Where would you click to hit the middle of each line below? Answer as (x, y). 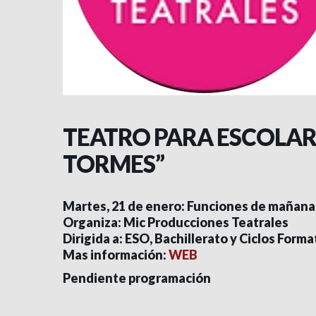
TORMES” (114, 164)
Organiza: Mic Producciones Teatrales (176, 222)
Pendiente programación (137, 278)
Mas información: (116, 255)
